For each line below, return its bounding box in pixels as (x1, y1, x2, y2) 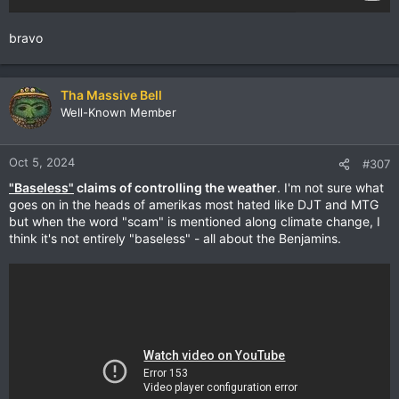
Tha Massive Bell (61, 87, 162, 102)
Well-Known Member (61, 105, 176, 119)
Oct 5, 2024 (9, 155, 75, 169)
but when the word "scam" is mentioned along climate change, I (9, 214, 380, 229)
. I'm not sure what (277, 180, 384, 195)
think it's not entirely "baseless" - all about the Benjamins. (9, 231, 341, 246)
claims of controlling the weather (74, 180, 277, 195)
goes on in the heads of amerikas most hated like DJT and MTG (9, 197, 379, 212)
